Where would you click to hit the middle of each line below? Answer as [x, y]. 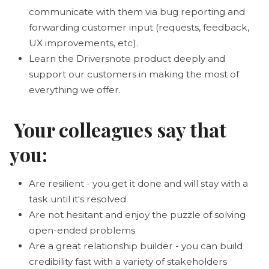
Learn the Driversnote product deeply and [127, 58]
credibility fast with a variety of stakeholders [128, 261]
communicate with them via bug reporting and [137, 11]
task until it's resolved [79, 199]
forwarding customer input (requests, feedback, [139, 27]
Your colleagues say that [118, 129]
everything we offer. [75, 89]
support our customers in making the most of [134, 74]
